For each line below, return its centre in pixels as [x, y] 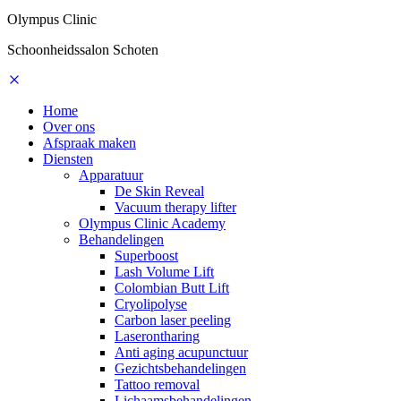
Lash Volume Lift [164, 271]
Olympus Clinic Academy [152, 223]
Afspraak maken [90, 142]
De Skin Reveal [159, 191]
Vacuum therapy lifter [175, 207]
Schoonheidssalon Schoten [83, 49]
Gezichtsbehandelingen [180, 368]
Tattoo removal [157, 384]
